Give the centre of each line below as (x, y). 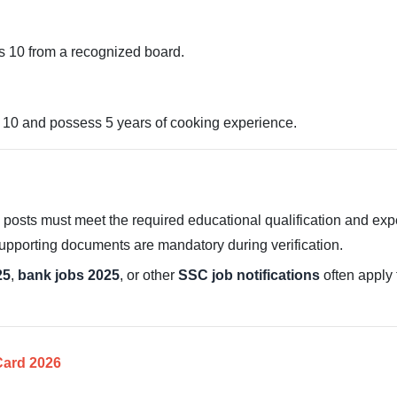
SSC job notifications (249, 275)
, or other (149, 275)
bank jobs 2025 (69, 275)
